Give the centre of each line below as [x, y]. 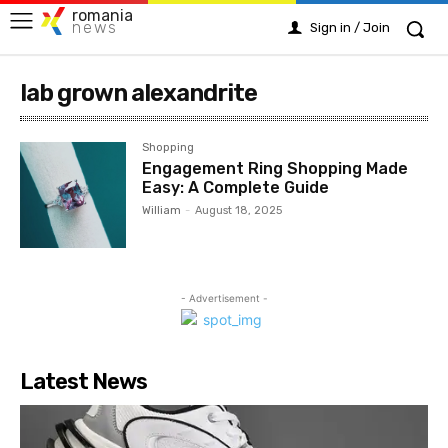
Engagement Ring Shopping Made [275, 168]
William [162, 210]
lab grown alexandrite [138, 93]
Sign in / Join [350, 27]
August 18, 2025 [239, 210]
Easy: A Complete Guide [236, 187]
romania [102, 15]
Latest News [83, 382]
